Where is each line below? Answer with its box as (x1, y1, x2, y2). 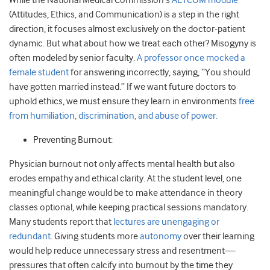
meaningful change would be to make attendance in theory (9, 187, 242, 198)
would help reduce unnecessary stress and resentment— (9, 245, 236, 256)
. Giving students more (51, 231, 140, 242)
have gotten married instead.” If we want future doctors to (9, 81, 236, 92)
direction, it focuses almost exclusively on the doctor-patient (9, 24, 245, 34)
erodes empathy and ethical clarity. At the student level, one (9, 173, 242, 184)
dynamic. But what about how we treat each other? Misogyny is (9, 38, 256, 49)
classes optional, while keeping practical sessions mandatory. (9, 202, 248, 213)
